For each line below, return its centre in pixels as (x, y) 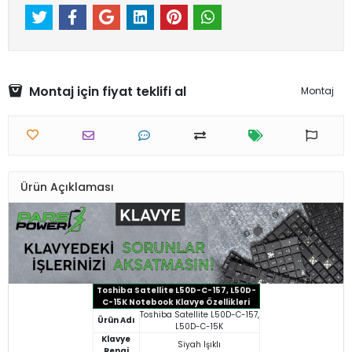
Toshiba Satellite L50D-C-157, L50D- (176, 290)
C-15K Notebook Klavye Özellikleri (176, 302)
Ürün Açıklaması (67, 187)
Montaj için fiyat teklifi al (108, 91)
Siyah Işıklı (199, 344)
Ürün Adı (116, 320)
